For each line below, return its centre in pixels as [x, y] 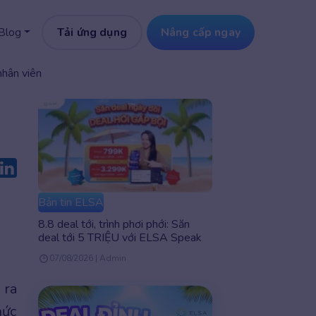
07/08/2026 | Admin [87, 259]
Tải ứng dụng [92, 32]
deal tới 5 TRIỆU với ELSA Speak [120, 238]
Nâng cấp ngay [200, 32]
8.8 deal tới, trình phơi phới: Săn [114, 225]
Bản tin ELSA [71, 203]
